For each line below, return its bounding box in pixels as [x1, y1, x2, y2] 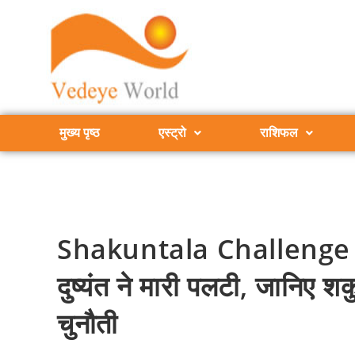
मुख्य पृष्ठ [59, 125, 100, 140]
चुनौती [57, 304, 133, 342]
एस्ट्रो [158, 125, 186, 140]
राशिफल [259, 125, 298, 140]
